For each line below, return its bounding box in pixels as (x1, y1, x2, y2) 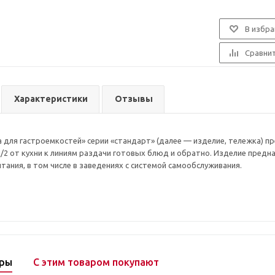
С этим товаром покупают (33, 257, 159, 268)
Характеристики (14, 94, 88, 104)
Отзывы (115, 94, 153, 104)
